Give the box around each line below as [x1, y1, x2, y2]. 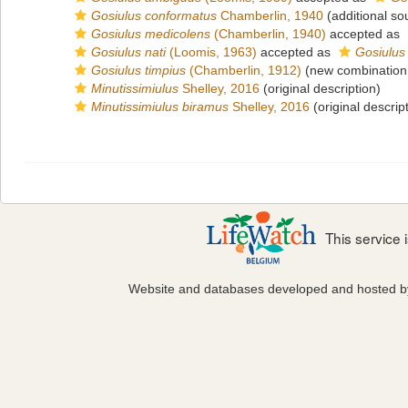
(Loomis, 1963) [166, 45, 257, 59]
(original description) [260, 81, 381, 96]
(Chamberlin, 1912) [186, 63, 301, 77]
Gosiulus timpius [91, 63, 186, 77]
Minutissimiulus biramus [91, 99, 229, 114]
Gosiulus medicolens [91, 26, 210, 41]
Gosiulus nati [91, 45, 166, 59]
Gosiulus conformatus [91, 8, 217, 23]
